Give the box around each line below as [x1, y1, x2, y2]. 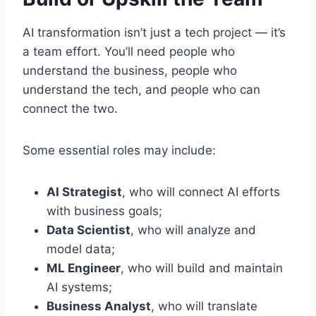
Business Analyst [47, 299, 151, 314]
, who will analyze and [130, 223, 256, 238]
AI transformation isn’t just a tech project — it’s [23, 25, 286, 40]
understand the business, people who [23, 63, 237, 78]
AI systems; [47, 280, 112, 295]
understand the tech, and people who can [23, 83, 260, 97]
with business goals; [47, 204, 162, 219]
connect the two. [23, 102, 118, 116]
